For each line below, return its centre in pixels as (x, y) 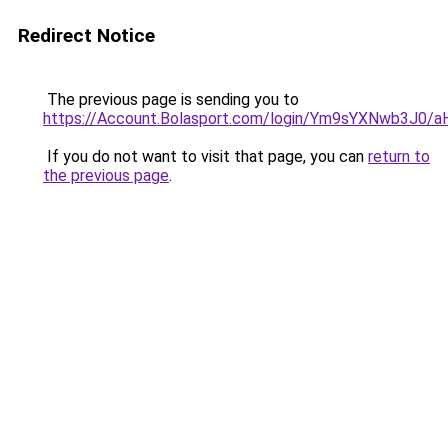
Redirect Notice (86, 35)
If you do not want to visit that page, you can (205, 156)
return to (399, 156)
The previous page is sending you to (171, 99)
